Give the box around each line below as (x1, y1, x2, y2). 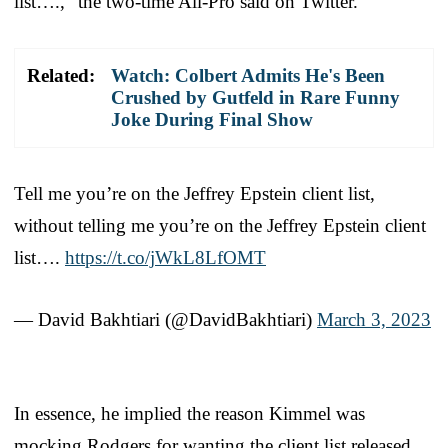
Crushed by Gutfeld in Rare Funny (111, 86, 400, 108)
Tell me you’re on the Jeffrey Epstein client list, (14, 182, 375, 204)
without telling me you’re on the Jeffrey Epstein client (14, 214, 426, 236)
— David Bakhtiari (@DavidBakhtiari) (14, 308, 317, 330)
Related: (27, 64, 95, 86)
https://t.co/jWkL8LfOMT (65, 246, 266, 268)
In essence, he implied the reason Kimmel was (14, 402, 365, 424)
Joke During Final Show (111, 108, 313, 130)
